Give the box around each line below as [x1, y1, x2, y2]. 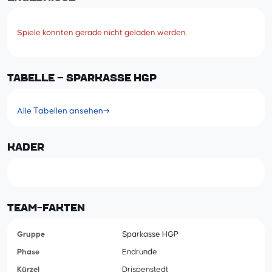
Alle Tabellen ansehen [17, 107, 103, 116]
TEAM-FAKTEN [7, 203, 85, 214]
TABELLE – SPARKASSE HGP [7, 73, 157, 83]
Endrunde [122, 248, 158, 257]
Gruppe [17, 230, 45, 239]
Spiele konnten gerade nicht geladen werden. [17, 28, 187, 37]
